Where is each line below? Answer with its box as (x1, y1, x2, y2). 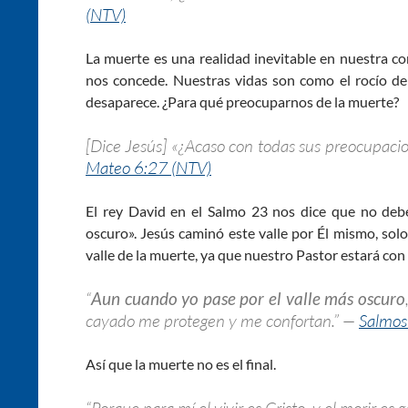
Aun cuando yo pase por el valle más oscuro (91, 287, 405, 309)
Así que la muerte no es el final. (86, 354, 276, 372)
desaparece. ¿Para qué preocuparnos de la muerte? (86, 92, 399, 110)
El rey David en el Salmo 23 (86, 201, 268, 219)
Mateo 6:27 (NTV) (86, 156, 211, 178)
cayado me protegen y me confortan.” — (86, 309, 359, 331)
